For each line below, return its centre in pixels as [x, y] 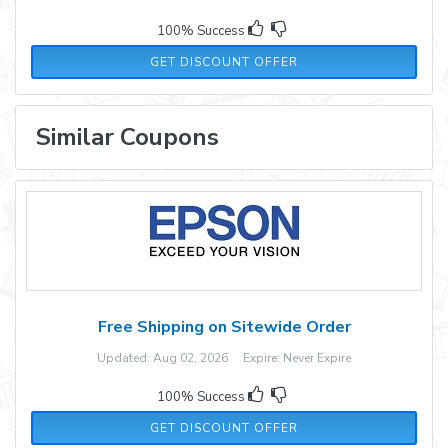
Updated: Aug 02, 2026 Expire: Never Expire [224, 357]
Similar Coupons [127, 136]
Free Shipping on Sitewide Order [224, 326]
